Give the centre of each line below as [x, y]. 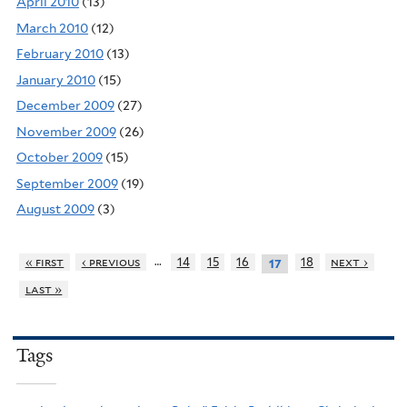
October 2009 [60, 158]
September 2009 [67, 183]
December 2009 [65, 106]
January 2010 [56, 79]
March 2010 [52, 28]
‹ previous [111, 262]
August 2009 [55, 209]
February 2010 [60, 54]
